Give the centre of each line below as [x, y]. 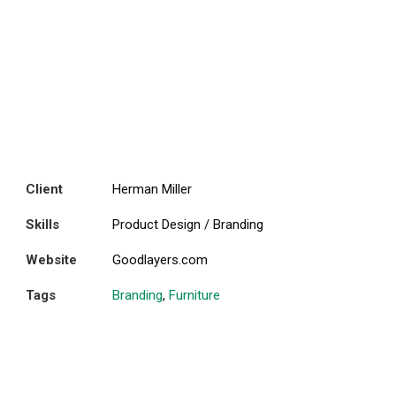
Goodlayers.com [160, 260]
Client [45, 189]
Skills [43, 225]
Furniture [195, 295]
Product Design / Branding [188, 225]
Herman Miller [152, 189]
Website [52, 260]
